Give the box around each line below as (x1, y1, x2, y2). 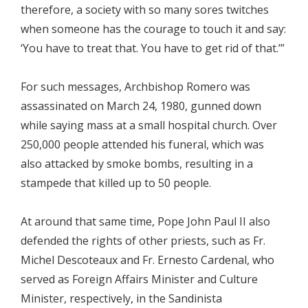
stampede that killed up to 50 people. (21, 175, 211, 190)
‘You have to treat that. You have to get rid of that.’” (21, 41, 285, 56)
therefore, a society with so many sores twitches (21, 2, 269, 17)
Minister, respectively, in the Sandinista (21, 291, 222, 306)
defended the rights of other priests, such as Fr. (21, 233, 265, 248)
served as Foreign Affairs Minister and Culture (21, 272, 258, 287)
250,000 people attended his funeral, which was (21, 137, 264, 152)
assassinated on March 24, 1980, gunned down (21, 98, 261, 113)
